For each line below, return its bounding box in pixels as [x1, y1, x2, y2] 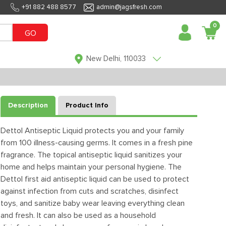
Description [8, 102, 48, 109]
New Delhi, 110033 [86, 55, 146, 63]
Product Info [66, 102, 108, 109]
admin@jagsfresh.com [96, 4, 162, 11]
